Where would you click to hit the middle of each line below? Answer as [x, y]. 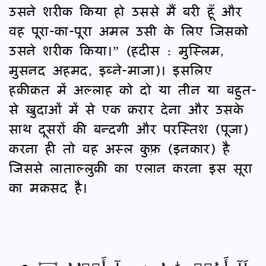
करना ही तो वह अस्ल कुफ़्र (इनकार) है [119, 148]
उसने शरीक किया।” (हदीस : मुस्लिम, [116, 50]
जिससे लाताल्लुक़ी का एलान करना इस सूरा [131, 167]
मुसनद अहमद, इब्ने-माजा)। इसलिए [110, 69]
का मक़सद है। [48, 187]
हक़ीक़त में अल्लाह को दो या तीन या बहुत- [133, 89]
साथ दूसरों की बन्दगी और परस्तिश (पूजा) [129, 128]
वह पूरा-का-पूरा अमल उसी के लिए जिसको [129, 30]
